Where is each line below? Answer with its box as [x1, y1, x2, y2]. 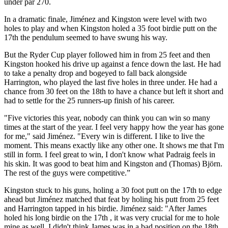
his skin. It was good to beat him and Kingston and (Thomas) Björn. [4, 159, 222, 168]
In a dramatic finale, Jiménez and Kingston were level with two [4, 14, 207, 23]
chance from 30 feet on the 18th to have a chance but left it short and [4, 87, 223, 96]
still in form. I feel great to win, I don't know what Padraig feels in [4, 150, 215, 159]
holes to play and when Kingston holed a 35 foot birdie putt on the [4, 23, 217, 33]
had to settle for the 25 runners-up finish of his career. [4, 96, 175, 105]
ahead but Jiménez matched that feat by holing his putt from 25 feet [4, 194, 219, 204]
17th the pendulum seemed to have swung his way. [4, 33, 167, 42]
